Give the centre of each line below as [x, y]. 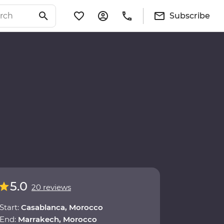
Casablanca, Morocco [62, 207]
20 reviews [51, 187]
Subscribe [190, 15]
